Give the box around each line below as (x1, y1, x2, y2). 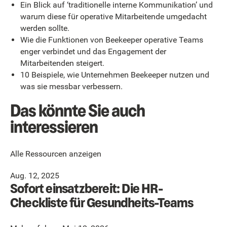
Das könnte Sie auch (10, 99, 145, 122)
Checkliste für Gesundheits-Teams (10, 194, 194, 212)
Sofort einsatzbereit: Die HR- (10, 179, 163, 198)
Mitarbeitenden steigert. (20, 58, 104, 68)
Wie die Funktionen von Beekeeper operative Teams (20, 35, 203, 45)
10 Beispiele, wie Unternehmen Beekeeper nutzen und (20, 70, 209, 80)
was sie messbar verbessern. (20, 82, 123, 92)
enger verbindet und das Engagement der (20, 47, 166, 57)
